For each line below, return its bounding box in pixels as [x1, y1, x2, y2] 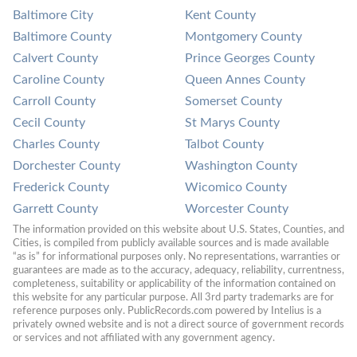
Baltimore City [13, 8, 93, 22]
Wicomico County [185, 180, 287, 194]
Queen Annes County [185, 73, 305, 86]
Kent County [185, 8, 256, 22]
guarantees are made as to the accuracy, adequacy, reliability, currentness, [13, 265, 344, 275]
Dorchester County [13, 159, 120, 172]
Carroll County [13, 94, 96, 108]
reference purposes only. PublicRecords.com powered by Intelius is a [13, 305, 321, 316]
